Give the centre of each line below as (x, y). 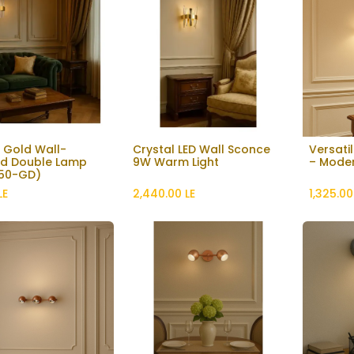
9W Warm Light (175, 162)
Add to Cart (214, 157)
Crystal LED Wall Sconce (201, 149)
